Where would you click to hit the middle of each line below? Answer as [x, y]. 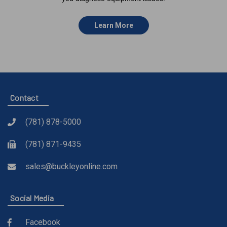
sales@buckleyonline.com [71, 166]
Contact [24, 98]
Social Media [32, 198]
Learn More [113, 25]
